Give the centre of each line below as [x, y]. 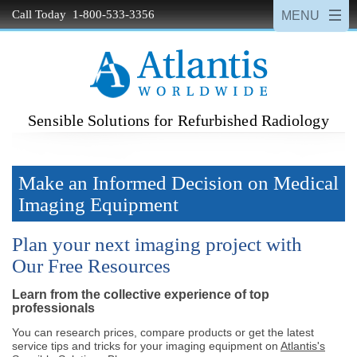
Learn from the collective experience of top [141, 294]
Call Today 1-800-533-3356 [83, 14]
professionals [53, 308]
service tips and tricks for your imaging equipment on [146, 345]
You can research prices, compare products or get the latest [163, 332]
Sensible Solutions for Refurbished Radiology [178, 120]
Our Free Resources [91, 266]
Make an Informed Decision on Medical [178, 183]
